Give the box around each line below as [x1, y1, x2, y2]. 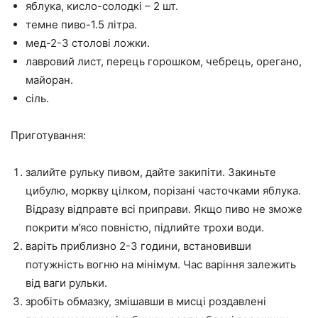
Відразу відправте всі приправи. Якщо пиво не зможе [26, 202, 302, 216]
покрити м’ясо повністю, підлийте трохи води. [26, 221, 264, 235]
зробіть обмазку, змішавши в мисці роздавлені [26, 295, 266, 309]
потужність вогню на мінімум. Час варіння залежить [26, 258, 296, 272]
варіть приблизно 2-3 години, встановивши [26, 239, 251, 253]
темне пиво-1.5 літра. [26, 18, 137, 32]
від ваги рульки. [26, 276, 107, 290]
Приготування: [11, 128, 86, 143]
